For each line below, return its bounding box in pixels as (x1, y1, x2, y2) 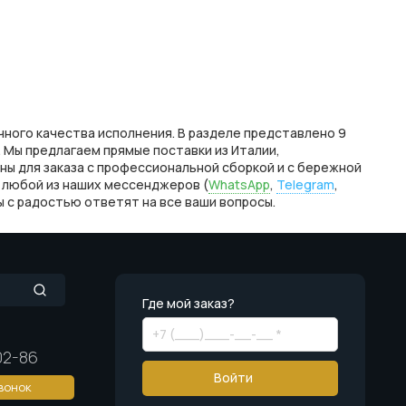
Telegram (276, 175, 334, 193)
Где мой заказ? (142, 294, 236, 312)
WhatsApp (208, 175, 270, 193)
